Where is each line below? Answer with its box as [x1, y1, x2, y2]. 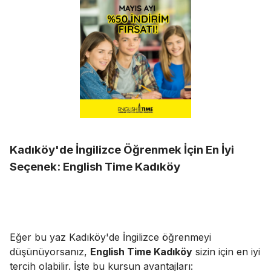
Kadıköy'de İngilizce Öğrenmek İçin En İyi [10, 142, 234, 157]
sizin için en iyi [192, 246, 260, 258]
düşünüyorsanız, [10, 246, 90, 258]
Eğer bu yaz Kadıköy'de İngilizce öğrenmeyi [10, 231, 211, 244]
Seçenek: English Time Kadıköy [10, 159, 180, 174]
